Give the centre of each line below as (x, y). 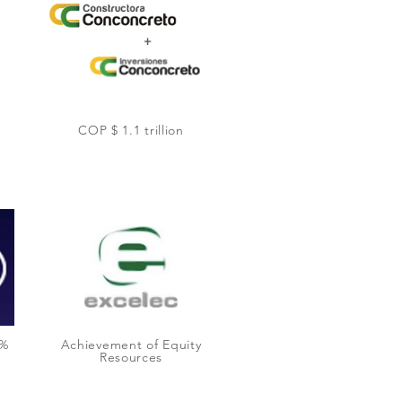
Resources (131, 357)
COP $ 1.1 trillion (131, 130)
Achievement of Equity (131, 345)
